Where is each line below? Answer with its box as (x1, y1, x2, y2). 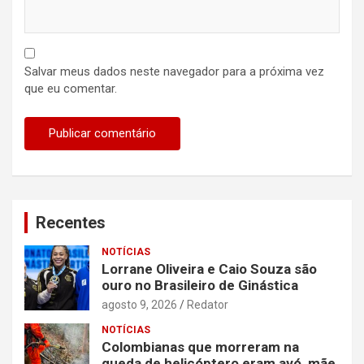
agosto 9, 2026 (102, 297, 177, 311)
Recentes (36, 212, 106, 232)
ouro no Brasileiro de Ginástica (102, 276, 298, 293)
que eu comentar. (24, 80, 117, 96)
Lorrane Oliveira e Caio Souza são (102, 260, 317, 277)
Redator (187, 297, 228, 311)
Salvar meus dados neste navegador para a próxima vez (24, 63, 324, 79)
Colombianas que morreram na (102, 338, 299, 355)
